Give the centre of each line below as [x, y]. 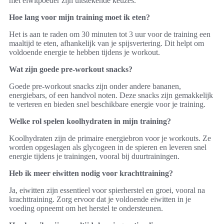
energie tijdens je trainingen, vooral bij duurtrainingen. [94, 156]
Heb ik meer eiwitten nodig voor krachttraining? [91, 173]
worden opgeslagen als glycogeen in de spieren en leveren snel [108, 147]
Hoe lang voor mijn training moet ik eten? [79, 17]
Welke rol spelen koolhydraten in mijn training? [90, 121]
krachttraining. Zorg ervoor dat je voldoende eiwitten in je [100, 199]
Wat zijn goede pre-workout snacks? [71, 69]
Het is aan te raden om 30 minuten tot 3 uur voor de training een [110, 34]
